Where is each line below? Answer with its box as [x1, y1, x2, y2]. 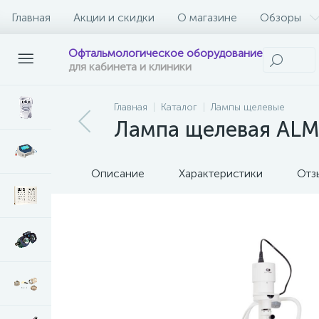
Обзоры [260, 10, 301, 24]
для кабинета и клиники [68, 60, 192, 73]
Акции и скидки [73, 10, 155, 24]
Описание [91, 167, 145, 180]
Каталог [161, 101, 197, 113]
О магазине [177, 10, 237, 24]
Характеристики [179, 167, 263, 180]
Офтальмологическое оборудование [68, 46, 263, 60]
